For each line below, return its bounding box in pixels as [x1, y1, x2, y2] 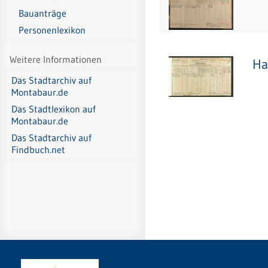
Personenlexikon [19, 24, 86, 36]
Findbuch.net [11, 144, 65, 156]
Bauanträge [19, 7, 66, 20]
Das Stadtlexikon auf [11, 103, 96, 115]
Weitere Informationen [10, 53, 102, 65]
